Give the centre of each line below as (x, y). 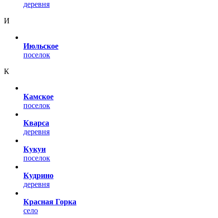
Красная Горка (50, 201)
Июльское (41, 46)
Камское (38, 96)
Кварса (36, 123)
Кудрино (38, 175)
